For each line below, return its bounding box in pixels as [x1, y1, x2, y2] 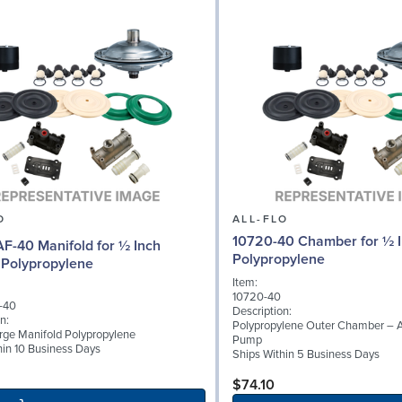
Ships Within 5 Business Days [232, 346, 380, 362]
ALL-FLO [232, 212, 289, 226]
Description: [232, 303, 292, 319]
